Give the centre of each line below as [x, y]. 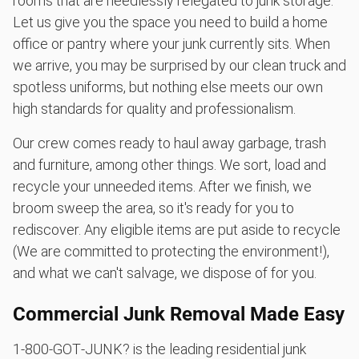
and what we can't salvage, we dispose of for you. [165, 272]
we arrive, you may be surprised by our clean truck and [179, 65]
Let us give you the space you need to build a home [170, 22]
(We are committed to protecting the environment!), [171, 251]
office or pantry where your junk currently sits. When [171, 43]
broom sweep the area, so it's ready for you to [153, 208]
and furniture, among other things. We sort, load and [169, 164]
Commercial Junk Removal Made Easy [179, 314]
